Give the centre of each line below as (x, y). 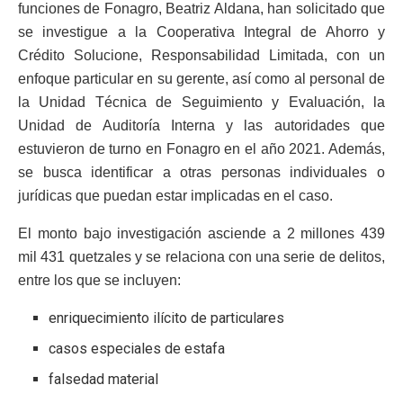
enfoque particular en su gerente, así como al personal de (201, 78)
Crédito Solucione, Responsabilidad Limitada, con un (201, 55)
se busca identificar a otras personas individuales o (201, 172)
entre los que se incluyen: (99, 280)
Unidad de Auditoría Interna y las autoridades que (201, 125)
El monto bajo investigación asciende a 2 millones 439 (201, 233)
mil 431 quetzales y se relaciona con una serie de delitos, (201, 256)
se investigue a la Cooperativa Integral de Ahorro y (201, 31)
